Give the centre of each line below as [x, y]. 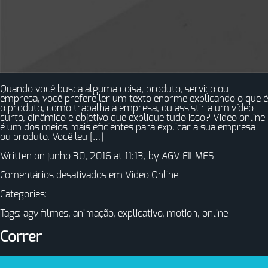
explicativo [140, 213]
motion [182, 213]
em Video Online [142, 175]
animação [93, 213]
